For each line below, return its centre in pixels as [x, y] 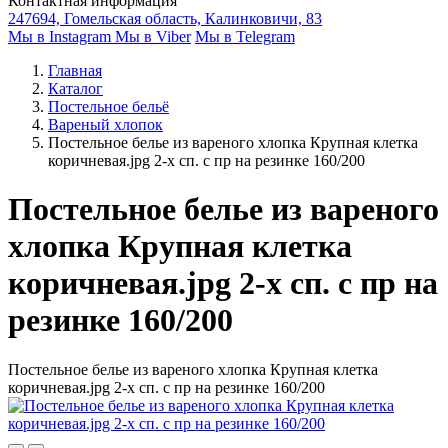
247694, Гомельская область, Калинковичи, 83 [165, 18]
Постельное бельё [108, 106]
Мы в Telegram [245, 36]
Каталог [75, 88]
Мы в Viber [153, 36]
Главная [75, 70]
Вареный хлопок [105, 124]
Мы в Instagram [61, 36]
